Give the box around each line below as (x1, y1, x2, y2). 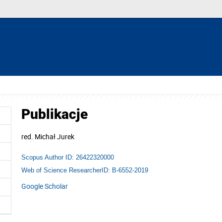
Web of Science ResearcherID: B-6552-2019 (21, 166, 148, 174)
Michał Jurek (35, 132, 74, 141)
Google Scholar (21, 181, 68, 191)
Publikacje (21, 106, 88, 122)
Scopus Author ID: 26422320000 (21, 153, 114, 161)
